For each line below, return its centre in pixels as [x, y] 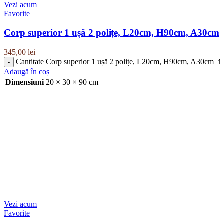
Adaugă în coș [27, 72]
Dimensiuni [25, 82]
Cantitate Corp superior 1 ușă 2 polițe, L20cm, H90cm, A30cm [115, 62]
